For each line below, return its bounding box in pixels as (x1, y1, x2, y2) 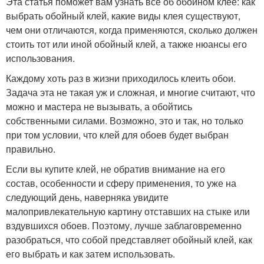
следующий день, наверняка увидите (6, 190, 169, 204)
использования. (6, 51, 75, 65)
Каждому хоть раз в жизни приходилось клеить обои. (6, 71, 236, 85)
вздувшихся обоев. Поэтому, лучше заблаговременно (6, 219, 242, 233)
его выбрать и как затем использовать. (6, 247, 175, 261)
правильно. (6, 142, 55, 156)
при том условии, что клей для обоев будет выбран (6, 128, 229, 142)
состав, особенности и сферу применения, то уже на (6, 176, 236, 190)
